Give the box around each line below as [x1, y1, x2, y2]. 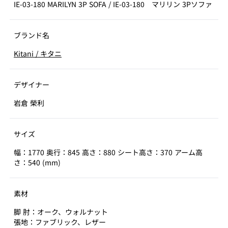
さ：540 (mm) [14, 157, 61, 167]
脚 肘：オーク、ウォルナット [14, 207, 108, 217]
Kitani [14, 48, 36, 59]
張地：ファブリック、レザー [14, 217, 106, 227]
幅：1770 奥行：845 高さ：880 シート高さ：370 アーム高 [14, 147, 203, 157]
